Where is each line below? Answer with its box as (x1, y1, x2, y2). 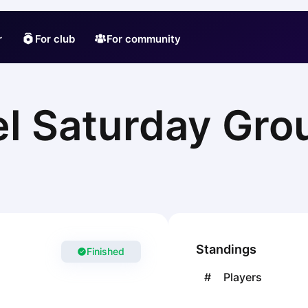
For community (107, 32, 181, 45)
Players (223, 270, 262, 284)
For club (35, 32, 75, 45)
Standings (195, 242, 256, 256)
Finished (87, 245, 125, 257)
